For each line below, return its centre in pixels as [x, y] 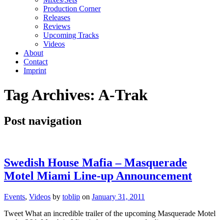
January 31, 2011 [118, 196]
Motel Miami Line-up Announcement [98, 176]
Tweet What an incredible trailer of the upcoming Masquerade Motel [110, 213]
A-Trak [123, 95]
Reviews [57, 27]
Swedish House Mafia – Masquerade [96, 162]
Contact [36, 62]
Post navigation [43, 121]
